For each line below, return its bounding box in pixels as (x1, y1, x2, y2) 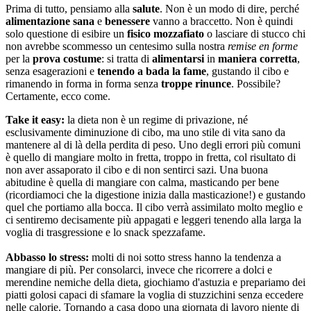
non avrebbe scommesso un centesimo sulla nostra (6, 40, 225, 52)
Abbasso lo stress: (6, 251, 89, 263)
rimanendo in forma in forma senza (6, 78, 161, 90)
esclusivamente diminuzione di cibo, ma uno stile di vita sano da (6, 126, 285, 138)
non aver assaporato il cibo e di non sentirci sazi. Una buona (6, 164, 268, 176)
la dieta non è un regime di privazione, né (65, 114, 248, 126)
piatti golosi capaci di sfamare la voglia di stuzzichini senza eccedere (6, 289, 303, 301)
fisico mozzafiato (127, 28, 204, 40)
